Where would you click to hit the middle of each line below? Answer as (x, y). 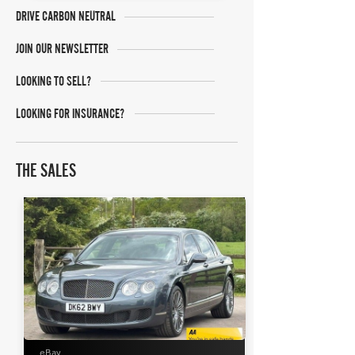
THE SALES (46, 170)
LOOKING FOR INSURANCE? (70, 113)
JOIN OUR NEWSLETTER (62, 48)
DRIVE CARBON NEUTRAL (66, 16)
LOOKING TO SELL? (53, 81)
